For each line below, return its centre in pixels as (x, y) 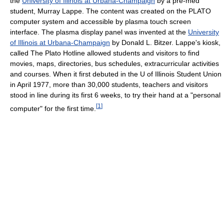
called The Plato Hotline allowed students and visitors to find (105, 53)
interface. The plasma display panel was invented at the (99, 32)
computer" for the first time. (53, 108)
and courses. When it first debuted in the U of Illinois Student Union (116, 74)
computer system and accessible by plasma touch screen (100, 21)
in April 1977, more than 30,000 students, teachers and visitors (109, 84)
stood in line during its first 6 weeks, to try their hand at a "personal (115, 95)
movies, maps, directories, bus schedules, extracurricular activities (114, 63)
